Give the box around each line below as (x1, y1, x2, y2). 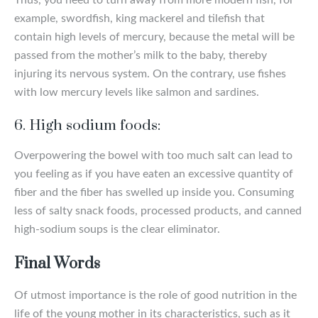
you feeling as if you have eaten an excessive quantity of (14, 168, 293, 180)
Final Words (14, 253, 100, 273)
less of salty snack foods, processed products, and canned (14, 204, 302, 216)
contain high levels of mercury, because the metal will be (14, 31, 295, 43)
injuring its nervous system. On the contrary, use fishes (14, 67, 286, 79)
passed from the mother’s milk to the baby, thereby (14, 49, 267, 61)
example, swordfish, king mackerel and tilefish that (14, 12, 265, 24)
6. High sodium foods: (14, 116, 160, 135)
